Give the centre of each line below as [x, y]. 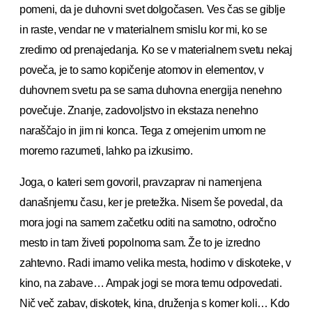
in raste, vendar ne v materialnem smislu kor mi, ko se [143, 29]
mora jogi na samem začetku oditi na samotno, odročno [148, 222]
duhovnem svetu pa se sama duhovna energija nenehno [151, 90]
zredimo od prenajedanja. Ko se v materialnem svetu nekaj [156, 49]
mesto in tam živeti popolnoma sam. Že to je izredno [140, 242]
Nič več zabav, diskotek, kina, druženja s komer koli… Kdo [155, 303]
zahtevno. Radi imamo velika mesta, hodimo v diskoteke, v [155, 263]
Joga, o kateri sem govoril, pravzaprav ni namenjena [141, 182]
